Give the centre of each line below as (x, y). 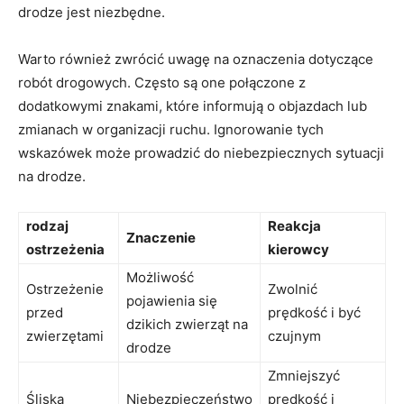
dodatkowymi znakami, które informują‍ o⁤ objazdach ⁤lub (193, 106)
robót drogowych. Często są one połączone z (162, 82)
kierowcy (298, 249)
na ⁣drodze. (52, 176)
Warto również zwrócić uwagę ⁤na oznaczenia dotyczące (196, 59)
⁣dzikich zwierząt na (187, 324)
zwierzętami (65, 335)
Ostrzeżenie (65, 289)
